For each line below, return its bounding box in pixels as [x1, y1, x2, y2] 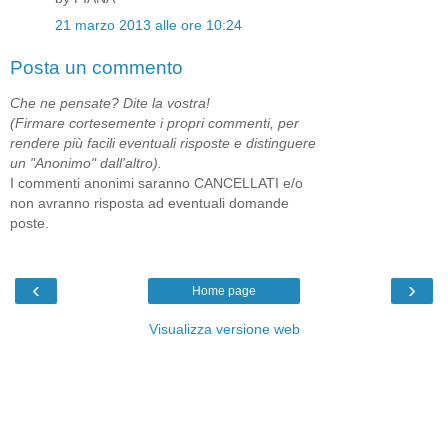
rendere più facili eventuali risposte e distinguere [10, 135, 316, 152]
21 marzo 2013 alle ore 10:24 [55, 17, 242, 34]
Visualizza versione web [148, 320, 300, 337]
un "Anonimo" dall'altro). [10, 155, 162, 172]
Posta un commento [10, 56, 183, 78]
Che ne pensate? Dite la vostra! [10, 95, 210, 112]
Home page [192, 283, 256, 298]
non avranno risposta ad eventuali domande [10, 195, 289, 212]
